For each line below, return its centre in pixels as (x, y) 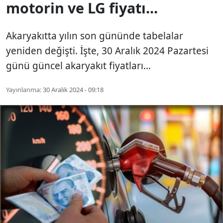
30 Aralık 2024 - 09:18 (73, 89)
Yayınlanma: (24, 89)
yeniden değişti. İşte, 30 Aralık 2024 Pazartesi (107, 51)
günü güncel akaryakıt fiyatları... (78, 65)
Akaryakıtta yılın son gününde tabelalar (95, 36)
